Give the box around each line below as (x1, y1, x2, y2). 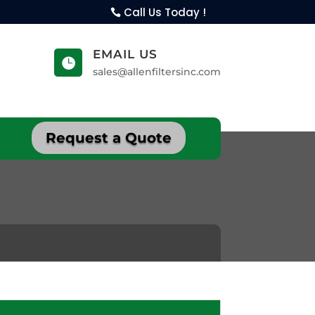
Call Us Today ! (124, 4, 207, 20)
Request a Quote (45, 129, 172, 147)
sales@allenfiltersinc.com (92, 65, 221, 78)
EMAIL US (92, 47, 157, 61)
